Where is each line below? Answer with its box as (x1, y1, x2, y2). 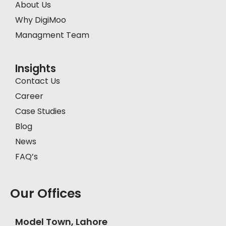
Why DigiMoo (15, 14, 66, 26)
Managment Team (15, 29, 89, 41)
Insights (15, 61, 56, 76)
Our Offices (10, 185, 81, 203)
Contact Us (15, 75, 60, 87)
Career (15, 90, 43, 102)
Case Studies (15, 105, 66, 118)
